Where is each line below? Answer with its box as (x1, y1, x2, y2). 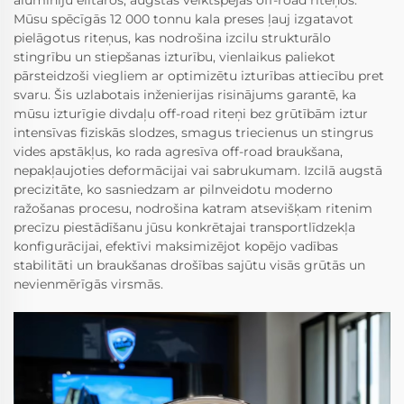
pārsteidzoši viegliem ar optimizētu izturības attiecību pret (14, 67, 384, 84)
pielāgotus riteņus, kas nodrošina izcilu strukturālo (14, 29, 331, 46)
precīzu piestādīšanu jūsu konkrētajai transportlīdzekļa (14, 218, 355, 235)
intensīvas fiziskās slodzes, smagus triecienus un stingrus (14, 124, 373, 141)
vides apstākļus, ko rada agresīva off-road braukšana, (14, 142, 343, 160)
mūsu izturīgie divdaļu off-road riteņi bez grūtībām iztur (14, 105, 368, 122)
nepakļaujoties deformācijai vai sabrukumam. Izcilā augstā (14, 161, 382, 179)
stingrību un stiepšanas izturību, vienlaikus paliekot (14, 48, 335, 65)
